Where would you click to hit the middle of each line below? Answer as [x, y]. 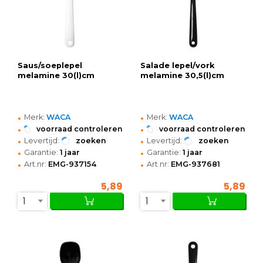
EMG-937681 [195, 164]
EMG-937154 [72, 164]
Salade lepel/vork [177, 66]
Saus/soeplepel [50, 66]
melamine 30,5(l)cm [182, 76]
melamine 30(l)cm [56, 76]
